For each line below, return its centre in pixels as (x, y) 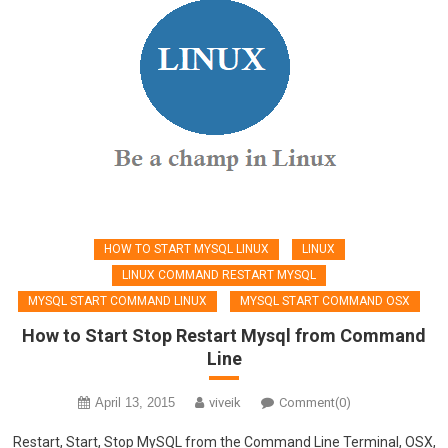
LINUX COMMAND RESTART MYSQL (219, 275)
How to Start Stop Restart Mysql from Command (224, 335)
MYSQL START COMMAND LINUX (117, 301)
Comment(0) (314, 402)
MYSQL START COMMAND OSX (325, 301)
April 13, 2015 (134, 402)
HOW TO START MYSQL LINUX (186, 249)
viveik (224, 402)
